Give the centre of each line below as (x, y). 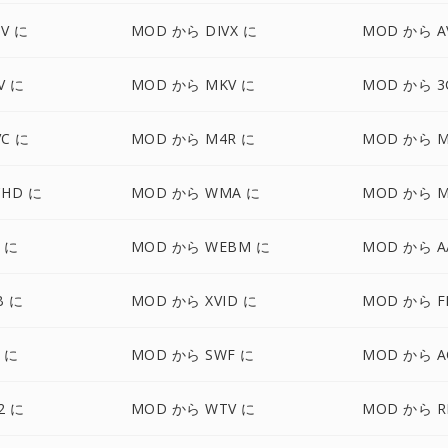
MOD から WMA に (195, 192)
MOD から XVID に (194, 300)
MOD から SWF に (192, 354)
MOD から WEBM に (200, 246)
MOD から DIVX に (194, 30)
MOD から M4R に (193, 138)
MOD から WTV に (193, 408)
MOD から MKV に (193, 84)
